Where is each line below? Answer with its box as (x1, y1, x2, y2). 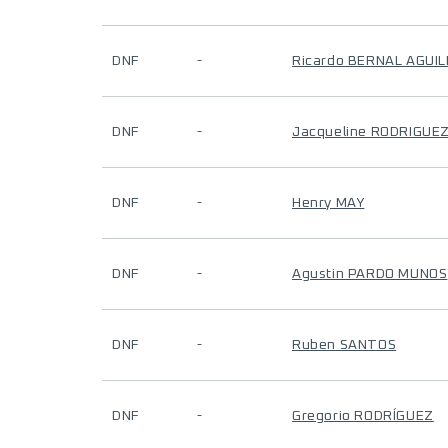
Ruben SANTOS (292, 338, 397, 352)
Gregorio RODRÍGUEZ (292, 409, 434, 423)
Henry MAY (292, 196, 365, 210)
